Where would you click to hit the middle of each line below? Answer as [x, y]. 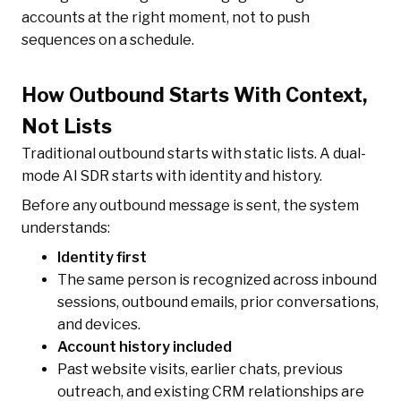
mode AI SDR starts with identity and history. [172, 176]
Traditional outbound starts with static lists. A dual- [194, 154]
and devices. [99, 325]
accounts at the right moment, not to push [166, 18]
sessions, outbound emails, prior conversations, [218, 303]
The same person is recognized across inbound [217, 280]
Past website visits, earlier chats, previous [200, 370]
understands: [66, 228]
